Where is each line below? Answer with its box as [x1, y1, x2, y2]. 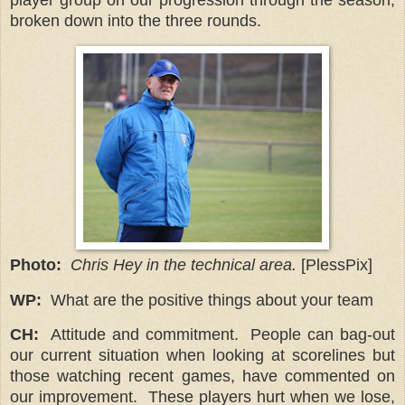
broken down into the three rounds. [10, 11, 261, 30]
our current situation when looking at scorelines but [10, 346, 395, 365]
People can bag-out [250, 325, 395, 344]
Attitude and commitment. [50, 325, 245, 344]
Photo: [10, 255, 61, 274]
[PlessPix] [297, 255, 377, 274]
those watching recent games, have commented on [10, 367, 395, 386]
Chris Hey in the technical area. [71, 255, 297, 274]
